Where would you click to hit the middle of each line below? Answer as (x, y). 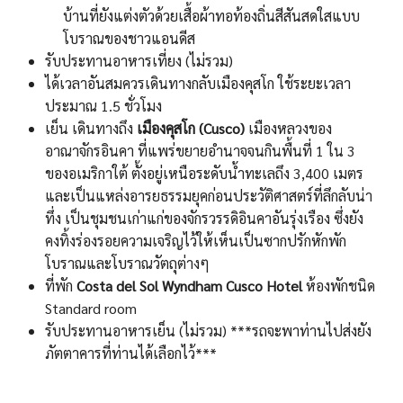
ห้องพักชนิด (340, 286)
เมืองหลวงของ (288, 129)
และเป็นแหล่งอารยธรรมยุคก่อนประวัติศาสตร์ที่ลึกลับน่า (209, 196)
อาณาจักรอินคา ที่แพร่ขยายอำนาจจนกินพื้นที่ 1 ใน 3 (200, 151)
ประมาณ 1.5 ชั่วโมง (103, 106)
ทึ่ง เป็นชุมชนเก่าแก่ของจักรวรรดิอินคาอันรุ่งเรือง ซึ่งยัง (204, 219)
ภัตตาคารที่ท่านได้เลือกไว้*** (131, 354)
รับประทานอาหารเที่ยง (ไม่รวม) (139, 61)
